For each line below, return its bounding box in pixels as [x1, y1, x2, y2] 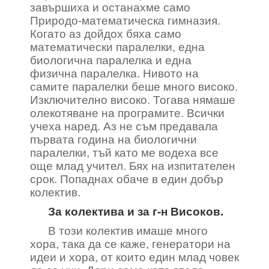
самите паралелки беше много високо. [30, 80, 238, 93]
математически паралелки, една [30, 41, 205, 53]
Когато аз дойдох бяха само [30, 28, 181, 40]
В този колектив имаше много [48, 225, 208, 237]
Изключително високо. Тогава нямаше [30, 94, 235, 106]
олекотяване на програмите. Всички [30, 107, 225, 119]
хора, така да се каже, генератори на [30, 238, 231, 250]
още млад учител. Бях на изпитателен [30, 160, 235, 172]
